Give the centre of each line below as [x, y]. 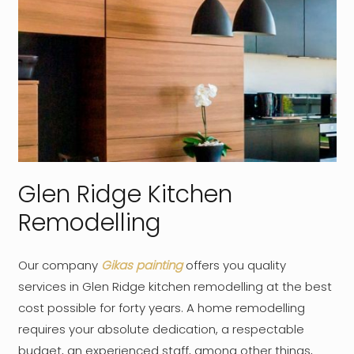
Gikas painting [141, 265]
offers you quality [234, 265]
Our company [59, 265]
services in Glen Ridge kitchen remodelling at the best [175, 287]
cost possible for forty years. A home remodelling [161, 308]
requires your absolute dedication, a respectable [161, 330]
